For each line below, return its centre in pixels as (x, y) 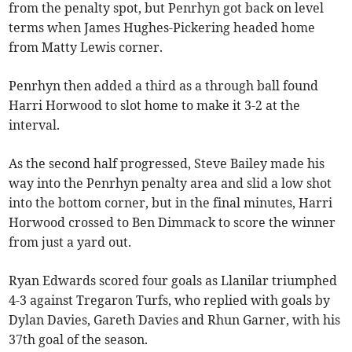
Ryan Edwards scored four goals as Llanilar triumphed (173, 281)
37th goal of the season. (79, 340)
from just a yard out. (70, 242)
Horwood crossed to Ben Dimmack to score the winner (172, 223)
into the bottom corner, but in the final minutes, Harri (171, 203)
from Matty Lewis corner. (86, 48)
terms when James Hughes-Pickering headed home (162, 28)
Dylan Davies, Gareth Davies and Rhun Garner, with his (175, 320)
